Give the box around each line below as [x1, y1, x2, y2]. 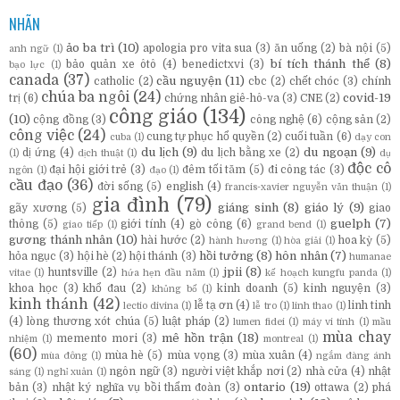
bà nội [339, 41, 373, 54]
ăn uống [274, 41, 318, 54]
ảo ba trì [65, 40, 114, 54]
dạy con [354, 131, 392, 142]
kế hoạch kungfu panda [265, 267, 378, 278]
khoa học [9, 281, 58, 295]
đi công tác [267, 162, 327, 176]
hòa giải [284, 235, 322, 246]
